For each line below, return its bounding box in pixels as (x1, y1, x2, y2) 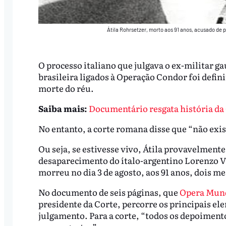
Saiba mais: (38, 102, 87, 115)
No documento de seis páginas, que (38, 185, 180, 198)
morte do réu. (38, 82, 95, 95)
